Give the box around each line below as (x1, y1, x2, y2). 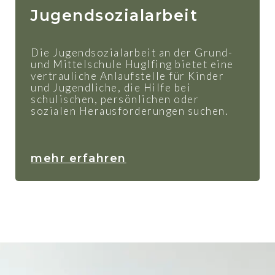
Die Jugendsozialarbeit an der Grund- (31, 45, 233, 59)
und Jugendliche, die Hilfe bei (31, 80, 192, 94)
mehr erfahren (31, 151, 126, 165)
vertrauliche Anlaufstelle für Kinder (31, 69, 225, 82)
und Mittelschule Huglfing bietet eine (31, 57, 234, 71)
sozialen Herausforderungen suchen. (31, 104, 228, 117)
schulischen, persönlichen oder (31, 92, 199, 106)
